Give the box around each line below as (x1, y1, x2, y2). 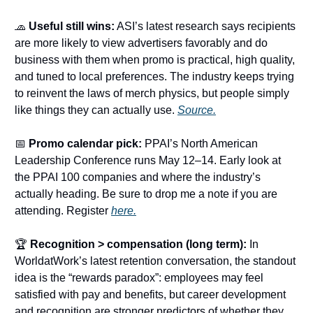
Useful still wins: (26, 20, 115, 33)
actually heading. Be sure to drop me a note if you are (15, 188, 277, 201)
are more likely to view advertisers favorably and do (15, 37, 268, 50)
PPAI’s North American (142, 138, 258, 150)
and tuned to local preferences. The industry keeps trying (15, 71, 294, 83)
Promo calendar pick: (26, 138, 142, 150)
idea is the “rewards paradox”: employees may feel (15, 272, 263, 284)
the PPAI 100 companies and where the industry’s (15, 171, 261, 184)
